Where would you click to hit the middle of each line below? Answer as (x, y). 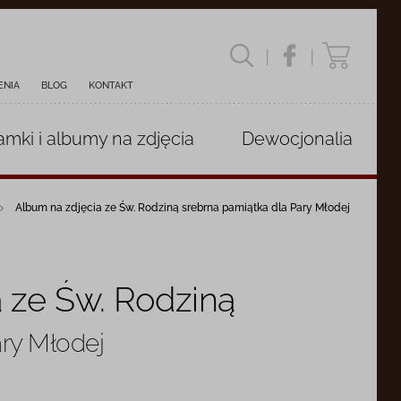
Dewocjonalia (298, 139)
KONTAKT (111, 85)
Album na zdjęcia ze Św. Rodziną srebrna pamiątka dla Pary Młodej (183, 208)
